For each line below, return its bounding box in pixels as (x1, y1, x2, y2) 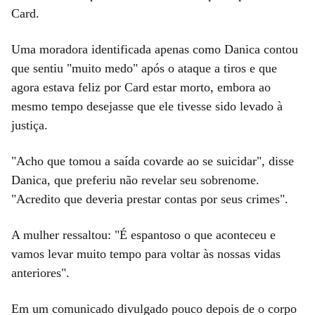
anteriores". (11, 265, 70, 280)
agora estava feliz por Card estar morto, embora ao (11, 79, 271, 94)
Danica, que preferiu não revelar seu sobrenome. (11, 172, 259, 187)
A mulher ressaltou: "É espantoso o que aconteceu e (11, 227, 276, 242)
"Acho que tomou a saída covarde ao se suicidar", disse (11, 153, 294, 168)
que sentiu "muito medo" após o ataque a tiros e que (11, 60, 277, 75)
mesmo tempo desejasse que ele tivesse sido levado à (11, 98, 283, 113)
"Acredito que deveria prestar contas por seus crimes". (11, 191, 288, 206)
